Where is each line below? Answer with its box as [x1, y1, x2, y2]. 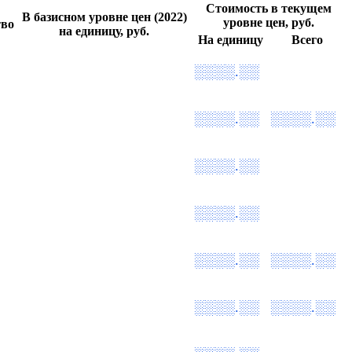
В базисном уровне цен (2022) [21, 9, 187, 24]
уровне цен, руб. [223, 15, 314, 29]
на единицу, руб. [59, 24, 149, 38]
